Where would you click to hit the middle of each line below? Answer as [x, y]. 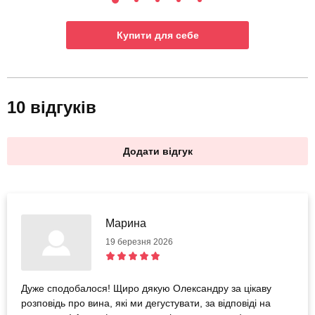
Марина [126, 224]
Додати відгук [157, 152]
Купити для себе [157, 36]
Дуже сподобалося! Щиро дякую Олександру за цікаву [146, 289]
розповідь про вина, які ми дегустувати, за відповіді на [146, 303]
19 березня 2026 [139, 242]
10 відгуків [52, 108]
